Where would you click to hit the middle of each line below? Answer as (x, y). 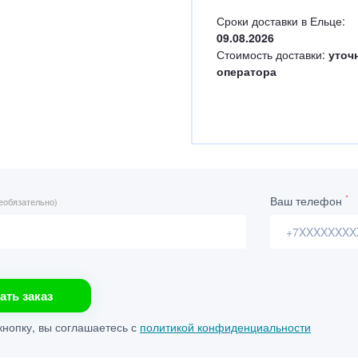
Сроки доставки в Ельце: (281, 21)
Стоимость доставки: (272, 54)
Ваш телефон (308, 201)
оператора (247, 71)
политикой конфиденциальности (225, 327)
